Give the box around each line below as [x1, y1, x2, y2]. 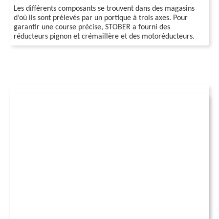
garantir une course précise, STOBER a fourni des [14, 23, 170, 31]
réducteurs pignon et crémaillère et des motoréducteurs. [14, 33, 195, 41]
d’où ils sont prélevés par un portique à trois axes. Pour [14, 14, 188, 22]
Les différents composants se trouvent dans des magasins [14, 5, 195, 13]
